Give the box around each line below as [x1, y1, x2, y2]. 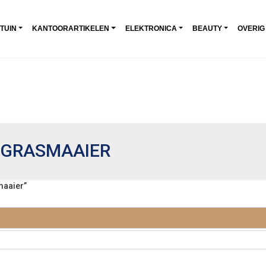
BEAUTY [192, 24, 222, 33]
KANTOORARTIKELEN [32, 24, 110, 33]
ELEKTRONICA [125, 24, 177, 33]
